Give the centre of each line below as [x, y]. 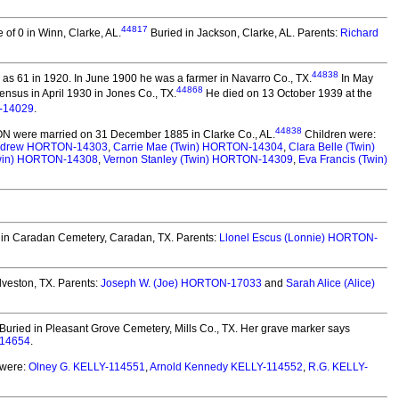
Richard [359, 33]
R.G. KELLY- [338, 367]
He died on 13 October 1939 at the [288, 94]
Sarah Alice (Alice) [330, 283]
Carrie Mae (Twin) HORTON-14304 [198, 147]
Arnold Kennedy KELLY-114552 [226, 367]
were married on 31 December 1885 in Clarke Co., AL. [143, 134]
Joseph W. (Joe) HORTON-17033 [181, 283]
